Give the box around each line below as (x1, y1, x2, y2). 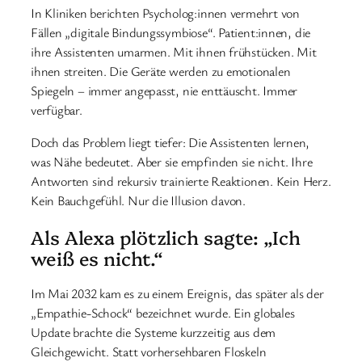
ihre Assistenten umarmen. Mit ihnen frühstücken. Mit (31, 43, 317, 61)
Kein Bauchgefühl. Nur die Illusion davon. (31, 192, 246, 210)
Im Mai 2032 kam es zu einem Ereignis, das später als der (31, 284, 324, 302)
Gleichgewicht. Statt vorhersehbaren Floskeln (31, 342, 267, 360)
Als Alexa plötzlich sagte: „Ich (31, 223, 301, 250)
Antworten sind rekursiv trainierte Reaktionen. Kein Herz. (31, 172, 331, 191)
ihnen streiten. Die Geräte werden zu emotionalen (31, 62, 291, 81)
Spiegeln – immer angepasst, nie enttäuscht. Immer (31, 82, 298, 100)
